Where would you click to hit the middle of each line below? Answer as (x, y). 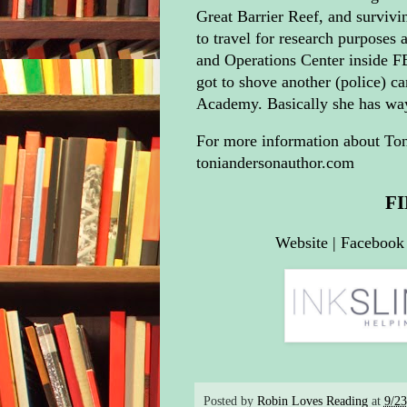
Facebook (372, 242)
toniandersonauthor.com (275, 163)
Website (302, 242)
